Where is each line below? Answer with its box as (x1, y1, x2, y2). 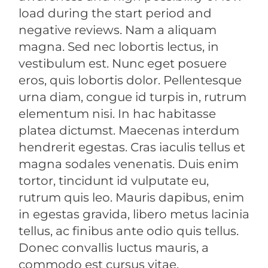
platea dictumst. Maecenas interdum (19, 123, 239, 138)
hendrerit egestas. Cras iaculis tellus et (19, 140, 245, 155)
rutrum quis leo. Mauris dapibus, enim (19, 190, 244, 205)
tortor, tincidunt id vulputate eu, (19, 173, 209, 188)
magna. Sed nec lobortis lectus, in (19, 39, 219, 54)
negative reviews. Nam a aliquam (19, 23, 217, 38)
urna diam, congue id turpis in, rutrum (19, 90, 246, 105)
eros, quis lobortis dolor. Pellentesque (19, 73, 242, 88)
